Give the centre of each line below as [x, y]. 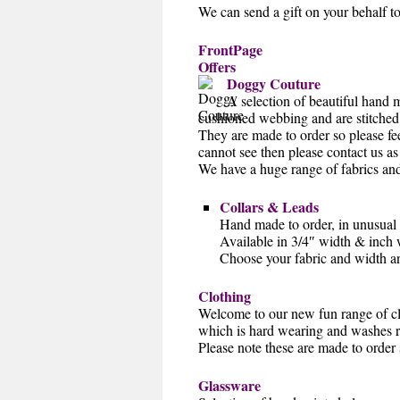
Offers [217, 67]
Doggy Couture [274, 84]
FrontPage [230, 50]
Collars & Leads [269, 207]
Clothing [225, 296]
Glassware [229, 386]
